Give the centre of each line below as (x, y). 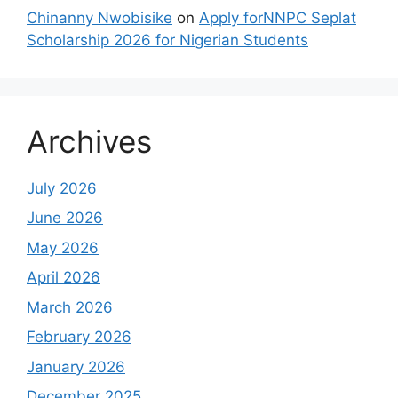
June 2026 (65, 218)
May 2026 (63, 247)
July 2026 (62, 188)
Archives (89, 141)
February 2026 (79, 337)
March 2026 (70, 307)
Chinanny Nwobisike (99, 17)
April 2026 (64, 278)
